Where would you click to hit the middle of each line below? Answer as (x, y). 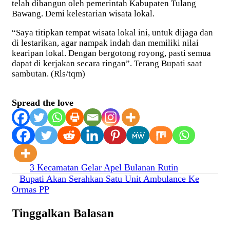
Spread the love (43, 103)
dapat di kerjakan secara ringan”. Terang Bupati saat (107, 63)
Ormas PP (31, 189)
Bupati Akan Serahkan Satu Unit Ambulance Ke (109, 179)
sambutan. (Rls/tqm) (49, 74)
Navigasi (35, 169)
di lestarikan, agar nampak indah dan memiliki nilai (105, 43)
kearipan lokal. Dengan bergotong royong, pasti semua (111, 53)
